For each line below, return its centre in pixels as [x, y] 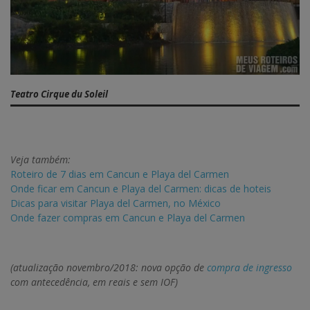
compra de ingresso [249, 268]
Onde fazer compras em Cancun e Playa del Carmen [128, 218]
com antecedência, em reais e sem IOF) [94, 282]
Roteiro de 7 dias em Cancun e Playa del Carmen [120, 174]
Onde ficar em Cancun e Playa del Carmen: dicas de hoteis [141, 189]
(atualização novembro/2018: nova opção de [109, 268]
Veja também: [40, 160]
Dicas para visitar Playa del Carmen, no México [116, 203]
